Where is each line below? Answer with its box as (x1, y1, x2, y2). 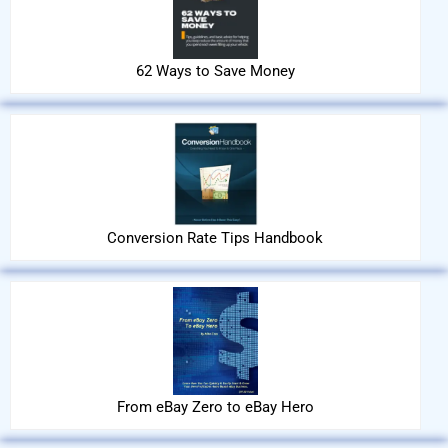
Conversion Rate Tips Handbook (107, 229, 324, 247)
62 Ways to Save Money (135, 62, 295, 80)
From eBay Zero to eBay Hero (116, 398, 314, 416)
